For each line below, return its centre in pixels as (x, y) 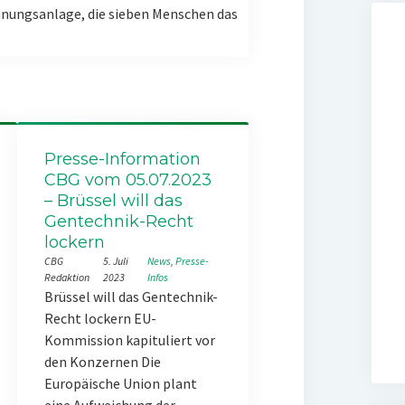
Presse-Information (122, 159)
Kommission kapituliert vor (129, 340)
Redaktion (66, 277)
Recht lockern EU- (100, 318)
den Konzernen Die (102, 362)
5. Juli (116, 261)
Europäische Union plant (120, 383)
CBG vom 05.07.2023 (127, 180)
